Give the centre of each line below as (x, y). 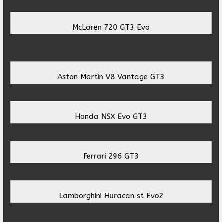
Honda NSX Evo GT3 (111, 117)
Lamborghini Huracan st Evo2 (111, 196)
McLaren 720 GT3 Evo (111, 28)
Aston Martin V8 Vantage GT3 (111, 77)
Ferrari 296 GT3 (111, 156)
